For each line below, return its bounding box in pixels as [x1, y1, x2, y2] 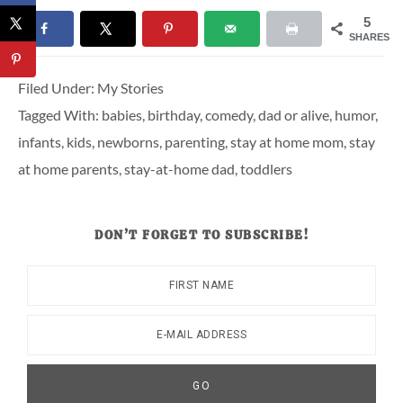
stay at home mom [230, 133, 344, 151]
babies [102, 106, 142, 124]
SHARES [349, 31, 390, 43]
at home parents [18, 160, 119, 178]
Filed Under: [18, 79, 97, 97]
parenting [165, 133, 225, 151]
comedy [205, 106, 253, 124]
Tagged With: [18, 106, 102, 124]
